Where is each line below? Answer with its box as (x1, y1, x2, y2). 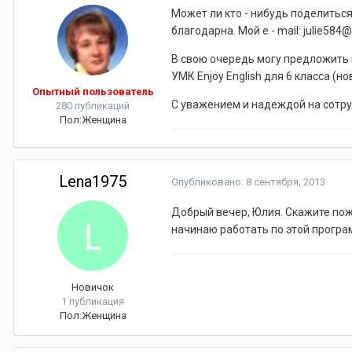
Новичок (71, 281, 114, 293)
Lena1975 (59, 172, 126, 191)
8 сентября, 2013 (246, 176, 325, 188)
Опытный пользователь (31, 86, 154, 97)
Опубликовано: (171, 176, 246, 188)
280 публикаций (56, 100, 130, 112)
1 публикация (61, 295, 124, 307)
